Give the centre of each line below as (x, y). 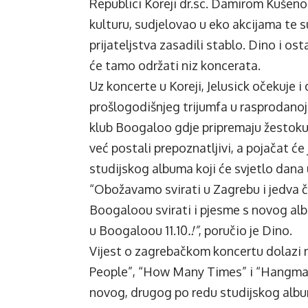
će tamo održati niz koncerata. (175, 66)
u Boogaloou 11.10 (139, 231)
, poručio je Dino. (245, 231)
